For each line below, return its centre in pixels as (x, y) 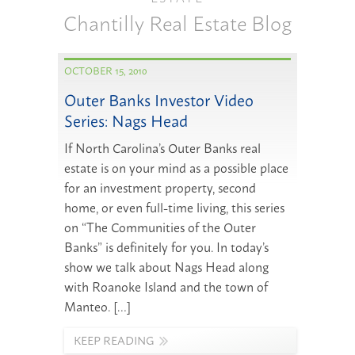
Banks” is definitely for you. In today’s (166, 247)
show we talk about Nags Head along (166, 267)
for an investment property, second (160, 187)
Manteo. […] (97, 306)
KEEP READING (113, 340)
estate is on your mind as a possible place (176, 168)
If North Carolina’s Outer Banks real (162, 148)
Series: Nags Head (126, 120)
